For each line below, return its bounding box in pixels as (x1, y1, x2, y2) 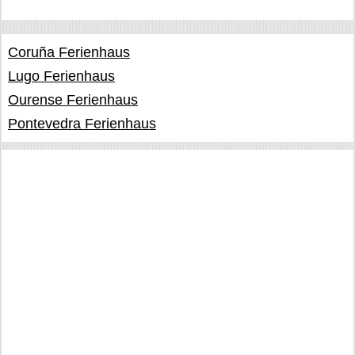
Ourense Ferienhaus (8, 92, 138, 108)
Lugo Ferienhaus (8, 68, 115, 84)
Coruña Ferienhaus (8, 44, 130, 60)
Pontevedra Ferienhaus (8, 116, 156, 132)
